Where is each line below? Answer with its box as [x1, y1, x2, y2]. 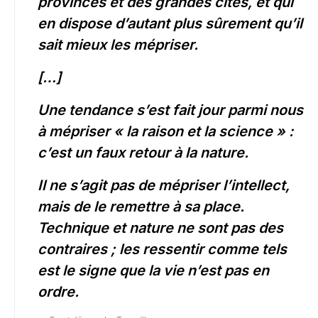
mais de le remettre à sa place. [38, 198, 244, 216]
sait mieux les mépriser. [38, 36, 198, 54]
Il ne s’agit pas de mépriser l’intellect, [38, 177, 290, 194]
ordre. [38, 283, 79, 301]
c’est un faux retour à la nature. [38, 144, 248, 162]
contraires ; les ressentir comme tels [38, 241, 287, 258]
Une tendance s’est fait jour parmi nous [38, 102, 303, 119]
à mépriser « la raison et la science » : [38, 123, 293, 141]
